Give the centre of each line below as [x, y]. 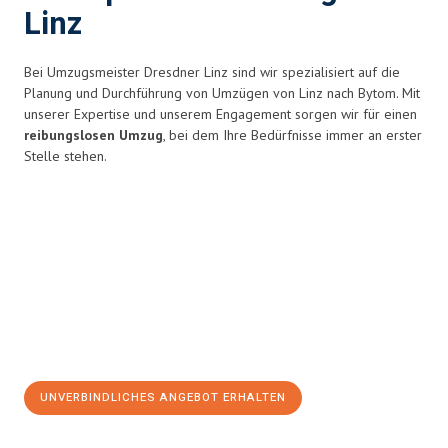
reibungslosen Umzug [93, 135]
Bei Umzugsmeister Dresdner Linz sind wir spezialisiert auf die [212, 72]
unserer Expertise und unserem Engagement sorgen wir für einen [220, 114]
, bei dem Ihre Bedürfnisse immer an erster [292, 135]
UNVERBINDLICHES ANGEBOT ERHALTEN [163, 397]
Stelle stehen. [65, 156]
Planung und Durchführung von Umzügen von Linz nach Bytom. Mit [222, 93]
